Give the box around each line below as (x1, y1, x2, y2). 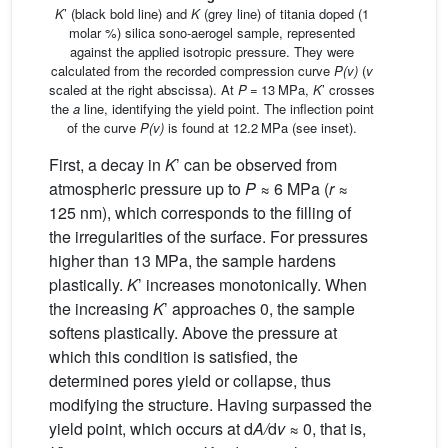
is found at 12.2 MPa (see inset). (164, 117, 357, 137)
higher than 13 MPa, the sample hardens (49, 248, 336, 272)
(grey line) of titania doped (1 (200, 3, 369, 23)
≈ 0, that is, (285, 416, 366, 440)
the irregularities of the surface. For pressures (49, 224, 368, 248)
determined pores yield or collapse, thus (49, 368, 331, 392)
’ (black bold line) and (64, 3, 191, 23)
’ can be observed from (176, 152, 337, 176)
